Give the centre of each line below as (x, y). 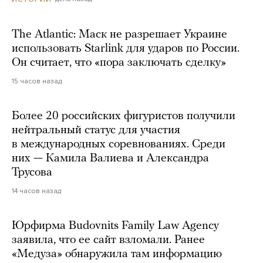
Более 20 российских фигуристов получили (124, 116)
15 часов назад (37, 81)
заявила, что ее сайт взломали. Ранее (108, 240)
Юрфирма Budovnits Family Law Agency (115, 226)
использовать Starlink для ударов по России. (126, 48)
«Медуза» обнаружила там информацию (117, 254)
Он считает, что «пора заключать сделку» (119, 63)
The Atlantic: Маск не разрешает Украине (119, 34)
